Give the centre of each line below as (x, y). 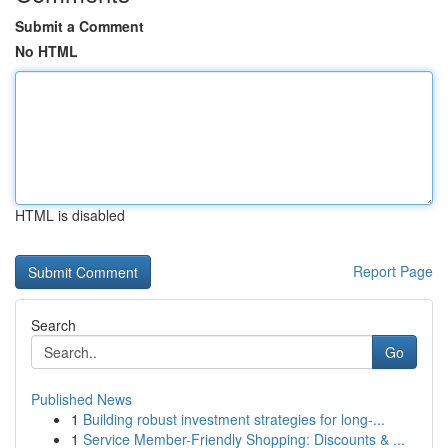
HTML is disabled (70, 215)
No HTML (46, 51)
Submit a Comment (79, 26)
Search (53, 325)
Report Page (393, 271)
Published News (81, 399)
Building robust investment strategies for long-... (234, 419)
